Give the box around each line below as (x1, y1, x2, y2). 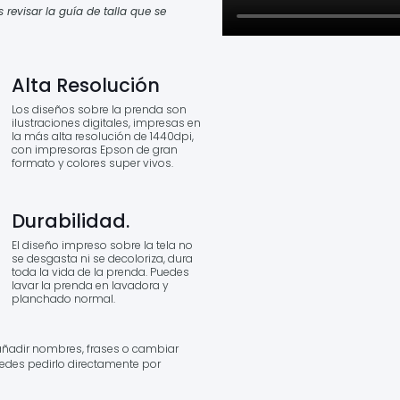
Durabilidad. (11, 208, 129, 234)
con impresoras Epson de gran (11, 142, 178, 157)
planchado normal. (11, 291, 115, 306)
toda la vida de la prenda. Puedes (11, 264, 189, 279)
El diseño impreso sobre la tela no (11, 237, 193, 253)
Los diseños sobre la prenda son (11, 102, 187, 117)
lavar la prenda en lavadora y (11, 278, 169, 293)
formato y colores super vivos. (11, 155, 173, 171)
